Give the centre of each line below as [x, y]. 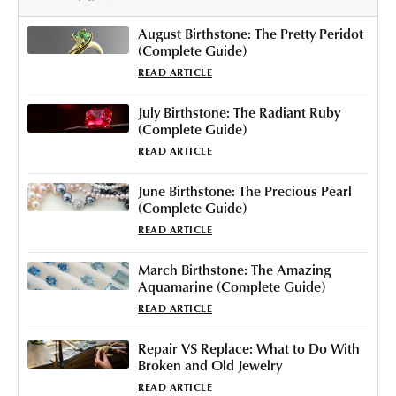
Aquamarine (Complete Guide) [232, 286]
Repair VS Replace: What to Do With [249, 348]
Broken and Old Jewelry [210, 365]
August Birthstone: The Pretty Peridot [251, 33]
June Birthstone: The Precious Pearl [245, 190]
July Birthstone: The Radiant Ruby [240, 112]
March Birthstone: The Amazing [235, 269]
